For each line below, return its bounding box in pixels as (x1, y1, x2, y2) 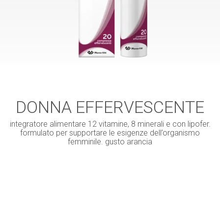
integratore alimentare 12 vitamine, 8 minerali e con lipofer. (9, 119, 211, 129)
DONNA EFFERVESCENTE (16, 97, 204, 117)
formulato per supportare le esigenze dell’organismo (20, 128, 200, 138)
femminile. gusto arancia (68, 137, 152, 147)
